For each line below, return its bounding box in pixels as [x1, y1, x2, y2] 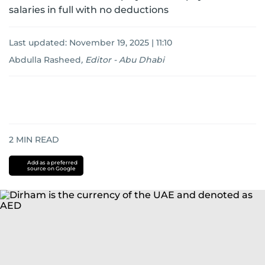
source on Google [27, 165, 76, 172]
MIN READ [14, 134, 59, 145]
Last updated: [9, 37, 69, 48]
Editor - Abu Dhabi [85, 54, 164, 65]
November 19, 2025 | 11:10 [69, 37, 172, 48]
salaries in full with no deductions [9, 4, 169, 15]
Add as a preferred [27, 159, 77, 166]
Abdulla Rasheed [9, 54, 81, 65]
